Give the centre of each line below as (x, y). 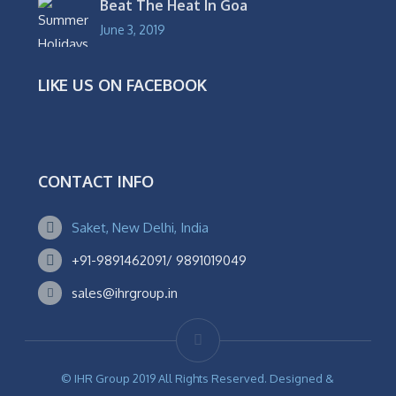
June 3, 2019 (133, 29)
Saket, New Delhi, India (141, 227)
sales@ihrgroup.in (125, 293)
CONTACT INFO (96, 181)
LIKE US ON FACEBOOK (123, 84)
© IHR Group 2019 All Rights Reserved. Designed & (198, 378)
